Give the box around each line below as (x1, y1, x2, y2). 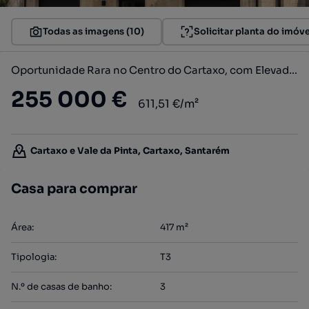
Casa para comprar (11, 181, 137, 197)
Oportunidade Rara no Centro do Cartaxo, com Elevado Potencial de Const (289, 63, 297, 77)
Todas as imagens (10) (43, 26, 144, 37)
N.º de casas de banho (11, 281, 110, 292)
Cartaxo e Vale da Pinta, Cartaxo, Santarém (30, 145, 230, 157)
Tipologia (11, 251, 54, 263)
